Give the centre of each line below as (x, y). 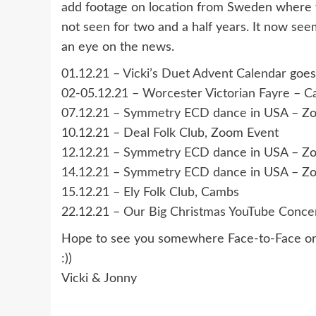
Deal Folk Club (164, 133)
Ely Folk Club (159, 193)
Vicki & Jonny (99, 279)
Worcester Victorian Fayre (216, 94)
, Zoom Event (242, 133)
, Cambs (217, 193)
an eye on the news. (118, 47)
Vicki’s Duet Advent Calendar (205, 74)
